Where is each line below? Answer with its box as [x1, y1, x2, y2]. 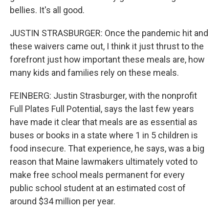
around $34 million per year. [10, 196, 115, 206]
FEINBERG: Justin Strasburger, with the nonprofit [10, 90, 197, 101]
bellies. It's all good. [10, 5, 85, 15]
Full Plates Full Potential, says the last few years [10, 104, 194, 114]
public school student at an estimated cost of [10, 183, 186, 193]
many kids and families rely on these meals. [10, 67, 179, 78]
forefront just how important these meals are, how [10, 54, 205, 65]
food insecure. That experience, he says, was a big [10, 143, 204, 153]
